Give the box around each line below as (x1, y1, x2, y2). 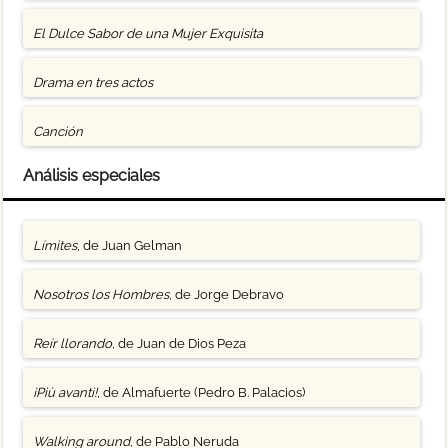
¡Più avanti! (33, 385, 98, 401)
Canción (33, 124, 84, 140)
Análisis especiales (23, 166, 161, 186)
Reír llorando (33, 336, 113, 352)
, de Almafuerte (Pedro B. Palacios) (97, 385, 306, 401)
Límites (33, 238, 78, 254)
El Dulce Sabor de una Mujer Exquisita (33, 26, 264, 42)
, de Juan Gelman (77, 238, 183, 254)
